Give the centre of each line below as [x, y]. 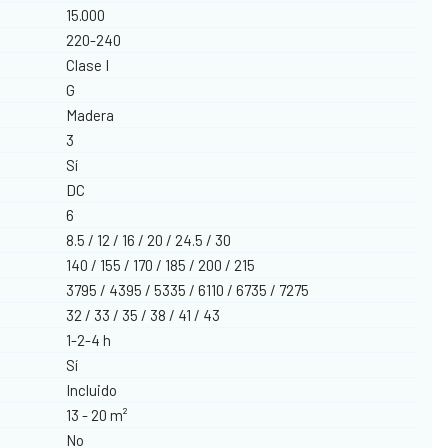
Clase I [88, 64]
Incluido [92, 389]
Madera [90, 114]
